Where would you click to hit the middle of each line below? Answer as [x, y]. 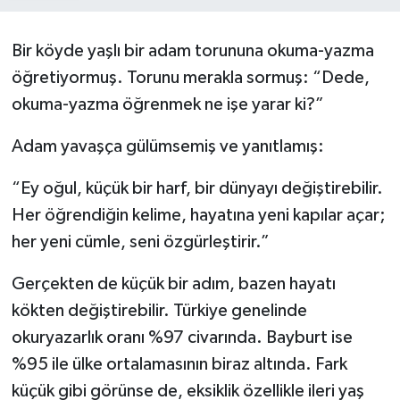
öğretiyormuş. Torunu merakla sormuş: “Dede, [190, 78]
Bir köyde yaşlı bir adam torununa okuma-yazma [192, 51]
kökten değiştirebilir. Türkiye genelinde [159, 311]
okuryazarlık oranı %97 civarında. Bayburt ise [182, 338]
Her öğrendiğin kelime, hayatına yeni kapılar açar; [198, 216]
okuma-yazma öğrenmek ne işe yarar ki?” [167, 105]
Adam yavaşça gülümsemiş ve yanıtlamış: [167, 147]
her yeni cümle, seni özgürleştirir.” [140, 242]
